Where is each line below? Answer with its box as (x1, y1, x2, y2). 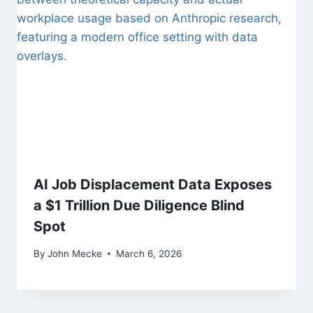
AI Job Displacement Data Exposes (34, 176, 272, 194)
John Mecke (48, 247, 103, 259)
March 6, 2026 (116, 247, 182, 259)
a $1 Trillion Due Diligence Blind (34, 197, 245, 214)
